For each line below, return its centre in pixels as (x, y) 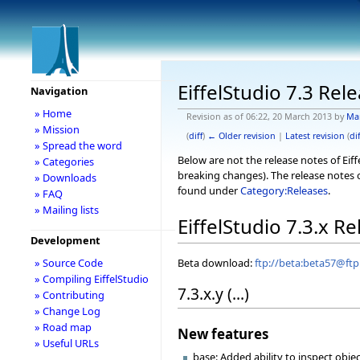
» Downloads (65, 178)
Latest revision (315, 135)
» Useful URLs (66, 343)
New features (223, 333)
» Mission (57, 129)
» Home (53, 113)
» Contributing (69, 295)
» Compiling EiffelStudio (91, 279)
